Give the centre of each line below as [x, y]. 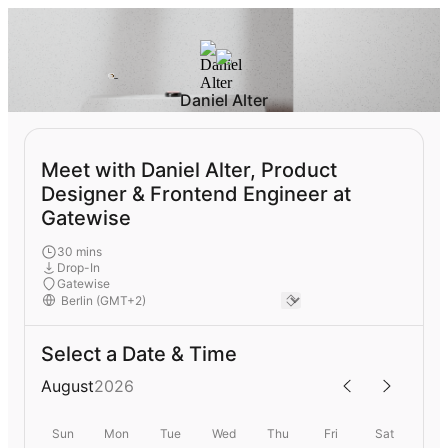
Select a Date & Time [139, 353]
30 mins [79, 251]
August [67, 385]
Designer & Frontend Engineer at [196, 194]
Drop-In [78, 267]
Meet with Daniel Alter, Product [189, 170]
